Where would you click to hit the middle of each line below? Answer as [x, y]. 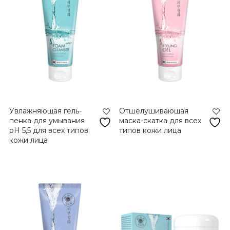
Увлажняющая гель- [45, 111]
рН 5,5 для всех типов [49, 131]
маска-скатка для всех [160, 121]
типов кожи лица [150, 131]
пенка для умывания [47, 121]
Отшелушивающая [154, 111]
